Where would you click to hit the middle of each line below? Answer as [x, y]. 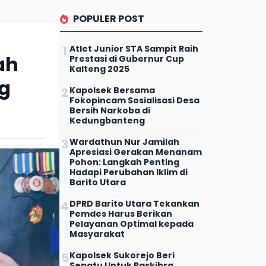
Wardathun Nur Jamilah [124, 142]
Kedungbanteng [107, 120]
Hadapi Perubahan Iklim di [129, 172]
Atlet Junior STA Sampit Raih [134, 48]
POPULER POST [109, 18]
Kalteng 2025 [99, 69]
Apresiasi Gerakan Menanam [136, 152]
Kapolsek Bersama [112, 90]
